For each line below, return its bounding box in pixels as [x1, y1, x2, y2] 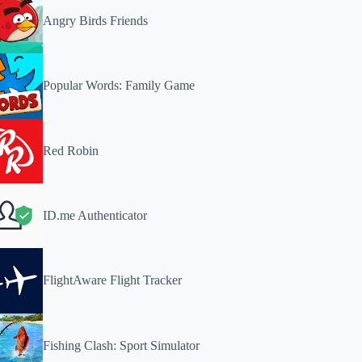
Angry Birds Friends [43, 14, 149, 28]
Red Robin [43, 143, 99, 158]
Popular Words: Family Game [43, 78, 196, 93]
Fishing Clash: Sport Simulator [43, 338, 200, 352]
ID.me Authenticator [43, 208, 148, 223]
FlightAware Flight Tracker [43, 273, 183, 288]
